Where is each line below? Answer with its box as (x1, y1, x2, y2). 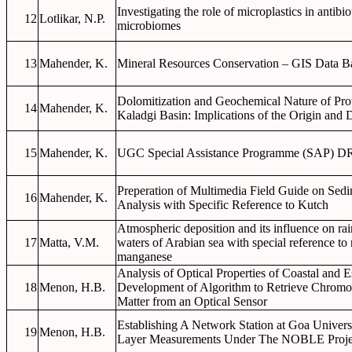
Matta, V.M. (39, 236, 99, 249)
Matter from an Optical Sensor (117, 295, 267, 308)
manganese (117, 250, 172, 263)
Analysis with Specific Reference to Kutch (117, 198, 328, 211)
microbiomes (117, 19, 181, 32)
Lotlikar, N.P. (39, 12, 105, 25)
